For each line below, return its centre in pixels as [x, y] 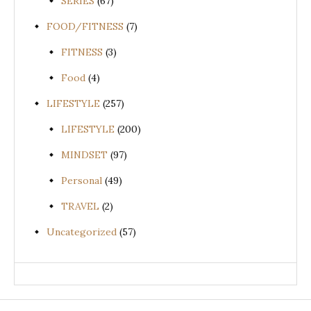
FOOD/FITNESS [85, 26]
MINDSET [84, 154]
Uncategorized [82, 232]
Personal [82, 180]
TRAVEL [80, 206]
